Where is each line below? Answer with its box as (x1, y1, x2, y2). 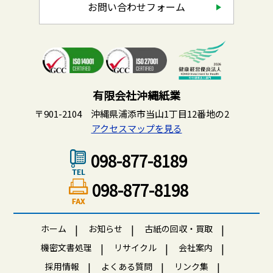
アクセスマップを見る (91, 122, 182, 135)
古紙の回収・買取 (144, 222, 213, 235)
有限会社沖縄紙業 (93, 87, 180, 104)
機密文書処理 (41, 241, 92, 254)
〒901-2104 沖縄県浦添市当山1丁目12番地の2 (35, 107, 238, 121)
